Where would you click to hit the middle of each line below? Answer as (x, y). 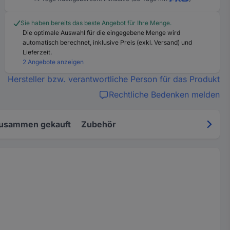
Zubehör (99, 124)
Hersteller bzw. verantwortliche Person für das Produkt (113, 79)
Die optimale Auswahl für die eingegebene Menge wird (102, 33)
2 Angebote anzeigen (53, 62)
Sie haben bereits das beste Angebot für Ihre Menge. (96, 23)
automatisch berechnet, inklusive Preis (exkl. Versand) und (108, 42)
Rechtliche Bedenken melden (164, 94)
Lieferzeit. (37, 52)
